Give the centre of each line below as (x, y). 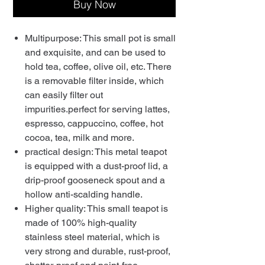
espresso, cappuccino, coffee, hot (94, 124)
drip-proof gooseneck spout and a (95, 180)
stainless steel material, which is (92, 237)
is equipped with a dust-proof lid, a (96, 166)
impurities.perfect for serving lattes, (97, 109)
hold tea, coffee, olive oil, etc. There (98, 67)
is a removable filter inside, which (94, 81)
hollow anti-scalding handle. (84, 195)
